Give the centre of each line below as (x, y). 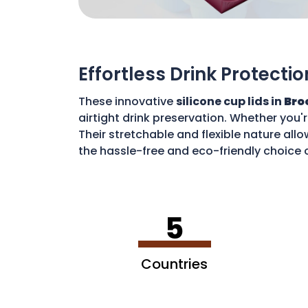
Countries (174, 264)
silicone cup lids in (230, 101)
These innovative (127, 101)
